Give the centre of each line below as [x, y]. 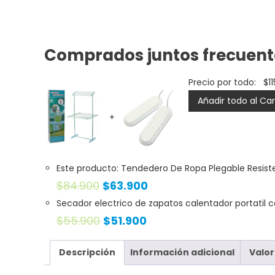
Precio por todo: [223, 82]
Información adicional [182, 252]
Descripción [87, 252]
